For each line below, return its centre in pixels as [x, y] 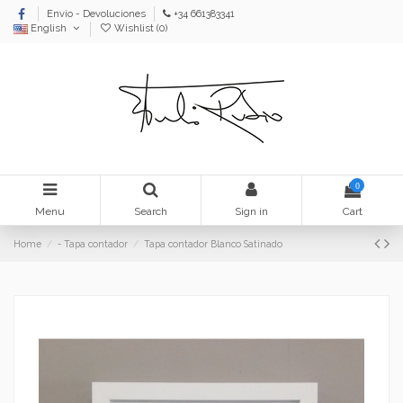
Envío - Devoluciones [96, 13]
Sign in [251, 211]
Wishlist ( [136, 29]
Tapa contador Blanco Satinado [214, 244]
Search [151, 211]
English [49, 29]
